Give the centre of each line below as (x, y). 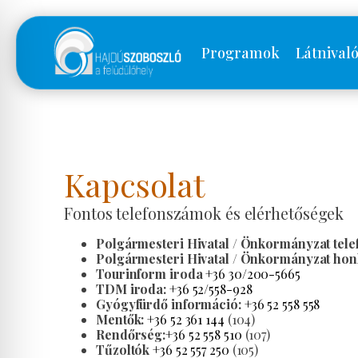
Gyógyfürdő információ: (169, 304)
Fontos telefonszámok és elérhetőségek (204, 213)
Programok (241, 52)
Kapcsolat (135, 184)
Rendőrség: (131, 334)
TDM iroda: (131, 289)
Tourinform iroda (149, 274)
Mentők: (120, 319)
